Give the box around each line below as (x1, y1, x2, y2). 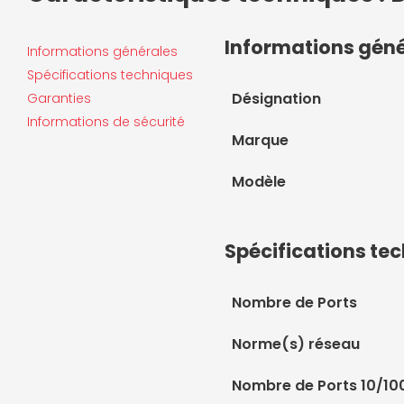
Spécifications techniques (27, 66, 193, 84)
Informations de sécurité (27, 113, 185, 131)
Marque (232, 130, 289, 151)
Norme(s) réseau (232, 334, 360, 354)
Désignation (232, 88, 321, 109)
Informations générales (27, 42, 178, 60)
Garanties (27, 89, 91, 107)
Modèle (232, 171, 286, 192)
